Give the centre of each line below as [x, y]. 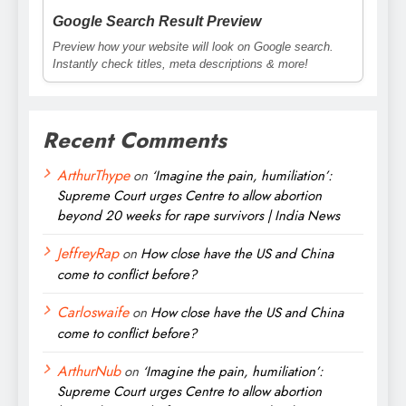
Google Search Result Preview [157, 21]
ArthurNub [89, 371]
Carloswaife [93, 312]
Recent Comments [135, 140]
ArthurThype [93, 175]
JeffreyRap [88, 253]
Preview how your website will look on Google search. [193, 46]
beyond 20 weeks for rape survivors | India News [198, 215]
